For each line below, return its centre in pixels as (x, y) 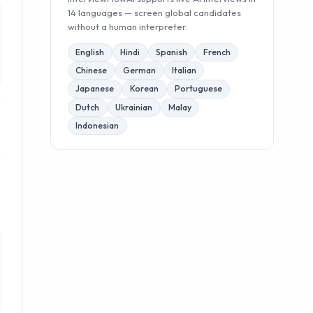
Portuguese (198, 89)
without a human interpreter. (128, 26)
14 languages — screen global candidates (154, 12)
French (217, 52)
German (140, 71)
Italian (184, 71)
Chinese (92, 71)
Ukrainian (134, 107)
